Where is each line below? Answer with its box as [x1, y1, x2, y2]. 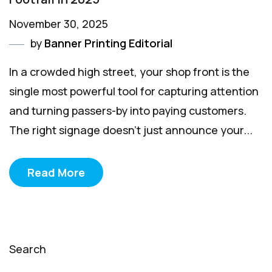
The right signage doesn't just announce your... [9, 123, 253, 138]
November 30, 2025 [9, 16, 108, 32]
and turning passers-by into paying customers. [9, 103, 246, 118]
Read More [27, 165, 85, 180]
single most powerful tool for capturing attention [9, 84, 259, 99]
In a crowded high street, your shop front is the [9, 64, 250, 80]
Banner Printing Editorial [44, 36, 172, 51]
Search [9, 242, 46, 257]
